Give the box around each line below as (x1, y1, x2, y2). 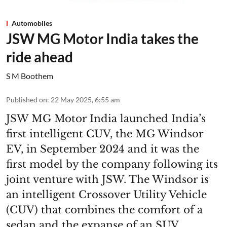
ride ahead (6, 48, 73, 66)
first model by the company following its (6, 158, 218, 171)
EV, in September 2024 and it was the (6, 143, 199, 156)
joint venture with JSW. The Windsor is (6, 173, 209, 186)
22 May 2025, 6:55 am (51, 95, 120, 104)
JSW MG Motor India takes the (6, 30, 199, 48)
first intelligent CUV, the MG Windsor (6, 128, 203, 140)
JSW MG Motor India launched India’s (6, 112, 206, 125)
